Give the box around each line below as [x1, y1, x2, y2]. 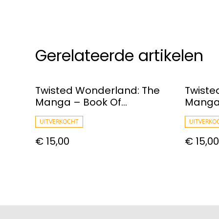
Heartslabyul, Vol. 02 [35, 107, 134, 121]
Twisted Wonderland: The [35, 83, 160, 97]
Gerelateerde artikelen [35, 44, 203, 66]
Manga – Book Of [35, 95, 121, 109]
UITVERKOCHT [40, 117, 79, 126]
